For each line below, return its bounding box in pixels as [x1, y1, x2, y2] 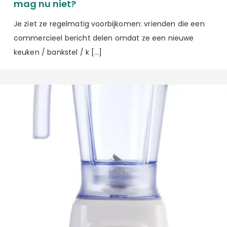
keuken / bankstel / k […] [13, 47, 102, 58]
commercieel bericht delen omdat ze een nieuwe [13, 33, 194, 44]
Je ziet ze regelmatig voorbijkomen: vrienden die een [13, 19, 205, 29]
